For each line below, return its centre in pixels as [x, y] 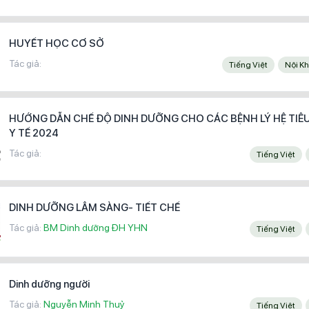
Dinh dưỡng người [49, 285]
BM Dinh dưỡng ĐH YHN [96, 227]
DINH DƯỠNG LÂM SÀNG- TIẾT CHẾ [94, 207]
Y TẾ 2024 [34, 133]
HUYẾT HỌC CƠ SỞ [57, 43]
